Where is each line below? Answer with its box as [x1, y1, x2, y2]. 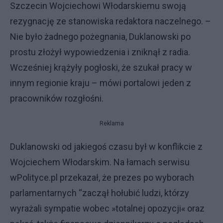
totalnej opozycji [115, 203, 181, 214]
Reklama [99, 120, 124, 127]
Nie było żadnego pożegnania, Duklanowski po [10, 31, 191, 42]
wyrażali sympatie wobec [10, 203, 111, 214]
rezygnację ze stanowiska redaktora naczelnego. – [10, 16, 211, 26]
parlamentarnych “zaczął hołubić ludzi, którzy [10, 188, 189, 198]
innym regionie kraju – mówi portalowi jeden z [10, 78, 191, 88]
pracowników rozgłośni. [10, 93, 106, 104]
